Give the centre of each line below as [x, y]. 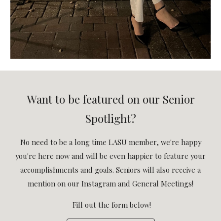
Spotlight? [110, 118]
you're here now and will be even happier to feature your [110, 156]
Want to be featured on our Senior [110, 99]
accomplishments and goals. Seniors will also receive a [110, 170]
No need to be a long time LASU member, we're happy [110, 142]
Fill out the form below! [110, 205]
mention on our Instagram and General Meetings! [110, 184]
